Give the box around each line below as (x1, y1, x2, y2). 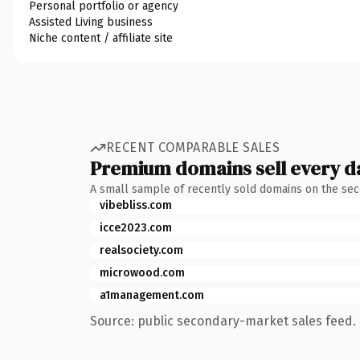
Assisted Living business (29, 14, 153, 29)
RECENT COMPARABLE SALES (106, 140, 280, 155)
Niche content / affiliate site (29, 31, 173, 45)
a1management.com (100, 288, 204, 302)
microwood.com (100, 265, 185, 280)
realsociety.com (100, 243, 183, 257)
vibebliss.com (100, 198, 172, 212)
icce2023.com (100, 220, 172, 235)
